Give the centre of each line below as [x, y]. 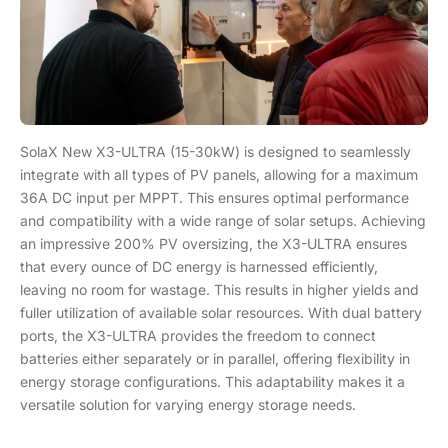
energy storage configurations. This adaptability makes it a [212, 381]
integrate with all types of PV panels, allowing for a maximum [219, 174]
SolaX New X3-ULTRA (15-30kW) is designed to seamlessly [215, 151]
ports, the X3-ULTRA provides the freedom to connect [198, 335]
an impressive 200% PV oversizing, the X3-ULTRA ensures [213, 243]
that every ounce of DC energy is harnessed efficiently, [199, 266]
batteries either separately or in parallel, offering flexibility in [215, 358]
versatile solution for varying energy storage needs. [188, 404]
